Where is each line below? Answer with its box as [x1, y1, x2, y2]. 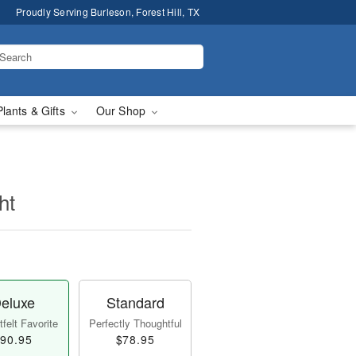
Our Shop [95, 103, 149, 118]
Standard [106, 292, 164, 312]
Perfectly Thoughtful [88, 315, 182, 331]
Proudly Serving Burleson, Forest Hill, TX [16, 5, 199, 18]
